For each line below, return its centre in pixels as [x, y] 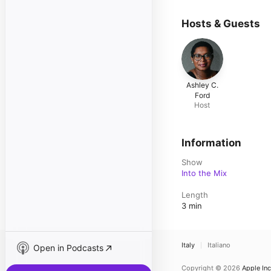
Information [211, 142]
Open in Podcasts [68, 248]
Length [195, 194]
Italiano [219, 245]
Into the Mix [204, 173]
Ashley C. [202, 85]
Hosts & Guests [221, 24]
